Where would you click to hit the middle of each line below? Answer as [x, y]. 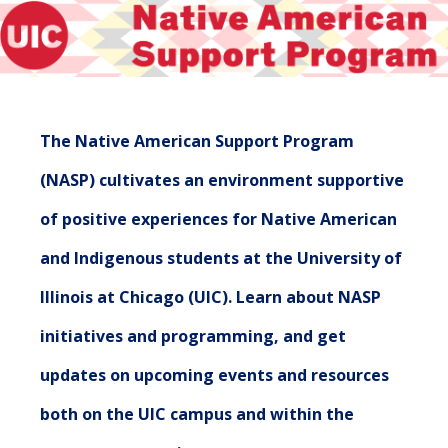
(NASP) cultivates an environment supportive [222, 179]
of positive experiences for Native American [218, 218]
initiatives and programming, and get [193, 335]
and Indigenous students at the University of [221, 257]
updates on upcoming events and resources [214, 374]
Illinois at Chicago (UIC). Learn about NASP [210, 296]
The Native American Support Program [197, 140]
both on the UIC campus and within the [197, 413]
